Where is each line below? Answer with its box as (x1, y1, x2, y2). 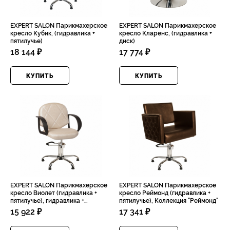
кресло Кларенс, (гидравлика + (119, 30, 212, 37)
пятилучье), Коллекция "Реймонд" (119, 197, 218, 204)
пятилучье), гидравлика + (10, 197, 84, 204)
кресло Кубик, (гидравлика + (10, 30, 95, 37)
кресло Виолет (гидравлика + (10, 189, 97, 197)
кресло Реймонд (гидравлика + (119, 189, 210, 197)
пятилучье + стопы (10, 205, 64, 212)
